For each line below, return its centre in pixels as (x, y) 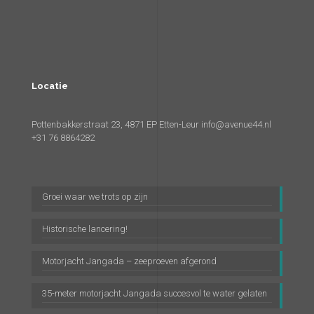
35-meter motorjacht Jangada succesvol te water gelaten (155, 293)
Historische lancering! (85, 229)
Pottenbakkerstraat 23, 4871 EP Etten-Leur (116, 124)
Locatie (50, 86)
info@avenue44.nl (236, 124)
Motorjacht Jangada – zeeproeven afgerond (129, 261)
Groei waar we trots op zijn (95, 197)
